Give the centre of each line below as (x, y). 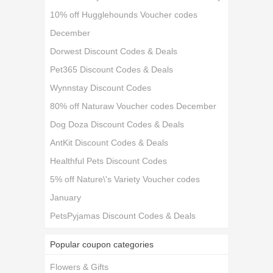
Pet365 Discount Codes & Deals (112, 69)
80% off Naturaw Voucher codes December (133, 106)
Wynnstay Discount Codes (101, 88)
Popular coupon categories (102, 244)
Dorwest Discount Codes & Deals (114, 51)
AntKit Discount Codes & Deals (109, 143)
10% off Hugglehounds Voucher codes (124, 15)
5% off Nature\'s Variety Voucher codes (125, 179)
